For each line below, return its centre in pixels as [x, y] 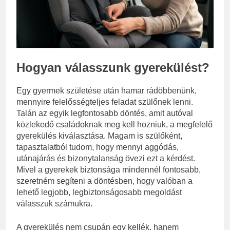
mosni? [127, 14]
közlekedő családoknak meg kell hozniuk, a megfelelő [114, 125]
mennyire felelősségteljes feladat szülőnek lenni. [105, 102]
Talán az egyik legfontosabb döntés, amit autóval [105, 113]
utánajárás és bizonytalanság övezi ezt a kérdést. [106, 159]
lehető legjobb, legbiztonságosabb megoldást [99, 193]
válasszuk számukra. [54, 204]
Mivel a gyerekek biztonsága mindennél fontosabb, [109, 170]
